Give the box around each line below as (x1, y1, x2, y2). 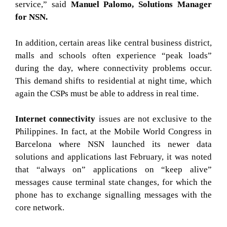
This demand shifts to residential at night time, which (15, 75, 212, 86)
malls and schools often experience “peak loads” (15, 50, 212, 60)
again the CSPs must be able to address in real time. (15, 88, 199, 98)
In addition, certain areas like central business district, (15, 37, 212, 48)
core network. (15, 203, 64, 212)
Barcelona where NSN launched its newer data (15, 139, 212, 149)
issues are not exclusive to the (95, 114, 212, 124)
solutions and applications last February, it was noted (15, 152, 212, 162)
